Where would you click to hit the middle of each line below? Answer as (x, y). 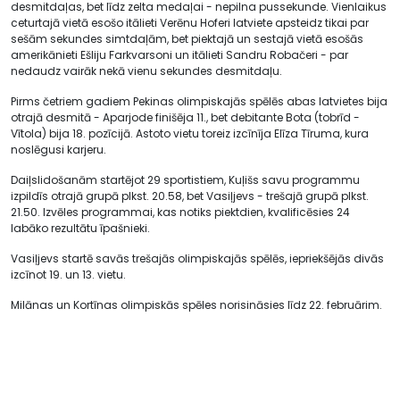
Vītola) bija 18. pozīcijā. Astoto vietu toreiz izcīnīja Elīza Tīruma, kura (190, 133)
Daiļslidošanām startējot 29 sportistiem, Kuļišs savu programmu (185, 179)
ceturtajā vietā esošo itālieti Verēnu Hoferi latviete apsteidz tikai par (190, 22)
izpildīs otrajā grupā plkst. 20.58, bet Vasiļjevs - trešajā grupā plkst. (190, 196)
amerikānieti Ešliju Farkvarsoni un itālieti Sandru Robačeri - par (179, 54)
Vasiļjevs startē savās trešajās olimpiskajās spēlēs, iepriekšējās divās (197, 258)
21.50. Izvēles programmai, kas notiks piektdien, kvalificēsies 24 (180, 212)
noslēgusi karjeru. (58, 149)
